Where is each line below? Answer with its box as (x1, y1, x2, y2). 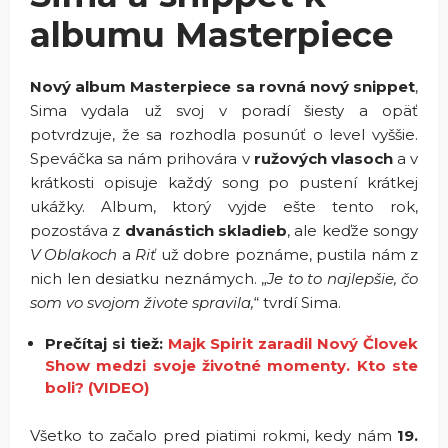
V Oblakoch (30, 244, 118, 264)
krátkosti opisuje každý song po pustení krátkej (30, 172, 418, 192)
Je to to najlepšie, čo (267, 268, 418, 288)
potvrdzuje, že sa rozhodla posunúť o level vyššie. (30, 124, 418, 144)
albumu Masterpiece (30, 13, 393, 56)
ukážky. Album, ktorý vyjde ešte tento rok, (30, 196, 418, 216)
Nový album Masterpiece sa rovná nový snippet (30, 76, 415, 96)
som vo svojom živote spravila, (30, 292, 254, 312)
